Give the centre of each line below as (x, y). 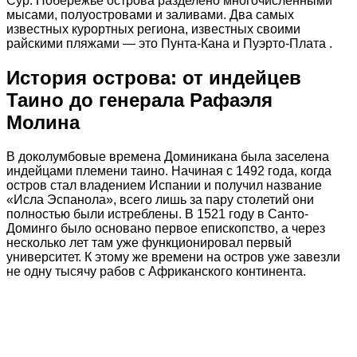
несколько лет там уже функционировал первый (149, 242)
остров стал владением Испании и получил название (164, 185)
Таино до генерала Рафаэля (139, 100)
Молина (43, 122)
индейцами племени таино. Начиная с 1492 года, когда (169, 171)
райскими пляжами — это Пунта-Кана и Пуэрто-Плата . (169, 43)
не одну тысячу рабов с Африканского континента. (156, 271)
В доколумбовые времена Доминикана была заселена (168, 156)
